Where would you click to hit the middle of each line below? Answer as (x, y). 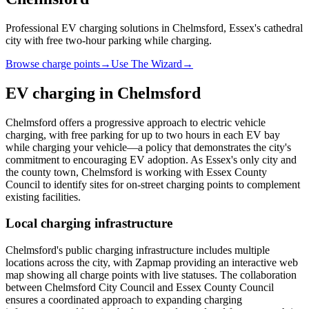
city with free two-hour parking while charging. (109, 40)
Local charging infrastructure (89, 223)
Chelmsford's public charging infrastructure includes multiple (138, 250)
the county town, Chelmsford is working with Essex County (136, 172)
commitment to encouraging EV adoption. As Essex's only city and (151, 159)
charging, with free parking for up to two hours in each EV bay (143, 134)
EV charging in (61, 93)
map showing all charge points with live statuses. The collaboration (151, 275)
